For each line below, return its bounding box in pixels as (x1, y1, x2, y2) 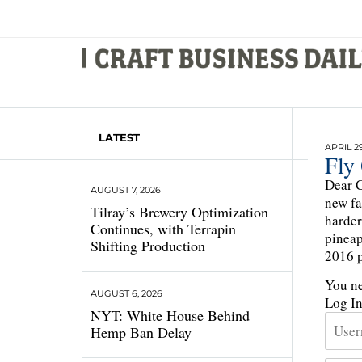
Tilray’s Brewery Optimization (90, 202, 268, 221)
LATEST (99, 131, 140, 144)
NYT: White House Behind (90, 305, 250, 325)
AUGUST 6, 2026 (90, 288, 162, 299)
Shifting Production (90, 236, 205, 255)
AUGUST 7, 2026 (90, 184, 161, 196)
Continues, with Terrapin (90, 219, 236, 238)
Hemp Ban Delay (90, 322, 192, 342)
